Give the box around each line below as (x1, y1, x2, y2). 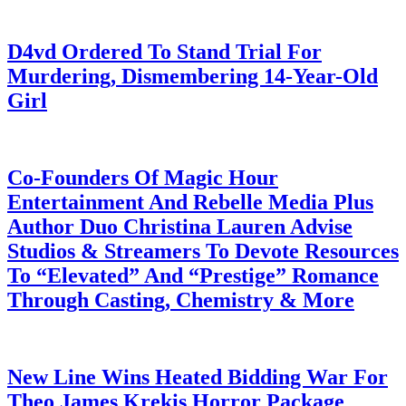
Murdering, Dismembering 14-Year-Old (7, 64, 378, 89)
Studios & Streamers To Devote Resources (7, 238, 399, 263)
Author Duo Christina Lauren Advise (7, 214, 353, 238)
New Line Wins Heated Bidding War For (7, 364, 388, 389)
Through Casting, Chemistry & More (7, 287, 354, 312)
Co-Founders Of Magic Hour (7, 165, 278, 189)
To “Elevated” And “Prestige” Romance (7, 263, 379, 287)
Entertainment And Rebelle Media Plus (7, 189, 373, 214)
